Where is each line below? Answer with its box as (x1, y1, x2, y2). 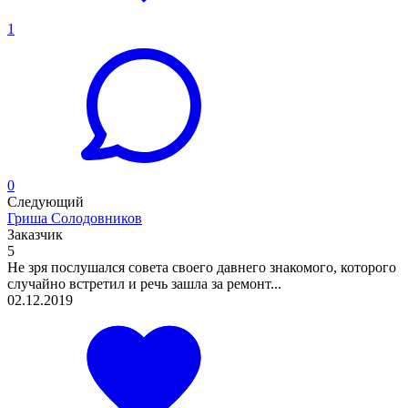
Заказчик (7, 226, 63, 242)
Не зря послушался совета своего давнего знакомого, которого (7, 259, 396, 275)
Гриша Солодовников (7, 209, 142, 226)
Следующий (7, 193, 84, 209)
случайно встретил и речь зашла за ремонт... (7, 275, 281, 291)
